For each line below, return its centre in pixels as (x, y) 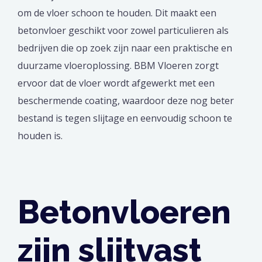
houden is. (42, 136)
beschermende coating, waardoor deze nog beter (126, 101)
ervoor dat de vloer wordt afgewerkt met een (116, 83)
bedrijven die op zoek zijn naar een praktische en (125, 48)
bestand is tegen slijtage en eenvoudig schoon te (125, 118)
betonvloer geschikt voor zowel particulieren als (123, 31)
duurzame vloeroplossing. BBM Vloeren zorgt (118, 66)
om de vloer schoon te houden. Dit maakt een (117, 13)
